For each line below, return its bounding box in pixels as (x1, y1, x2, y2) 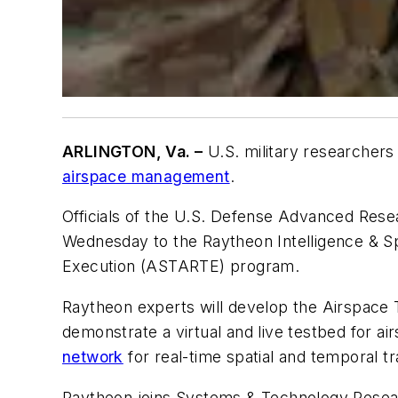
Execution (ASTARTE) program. (62, 257, 300, 276)
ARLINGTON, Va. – (62, 141, 203, 161)
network (62, 346, 123, 366)
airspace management (62, 166, 230, 186)
